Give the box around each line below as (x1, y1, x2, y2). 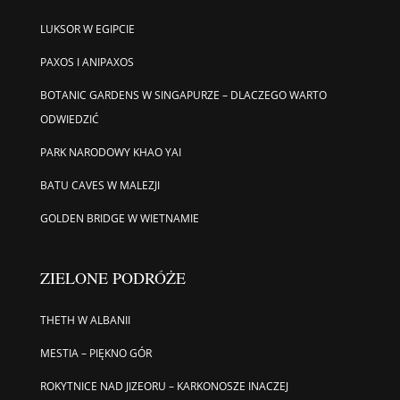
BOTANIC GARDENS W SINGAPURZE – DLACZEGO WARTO (39, 87, 327, 103)
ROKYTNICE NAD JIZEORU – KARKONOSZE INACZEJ (39, 378, 288, 394)
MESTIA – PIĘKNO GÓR (39, 345, 152, 361)
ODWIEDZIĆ (39, 111, 99, 127)
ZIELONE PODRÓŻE (39, 266, 186, 288)
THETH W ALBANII (39, 312, 130, 328)
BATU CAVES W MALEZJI (39, 177, 160, 193)
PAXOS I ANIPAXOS (39, 54, 134, 70)
